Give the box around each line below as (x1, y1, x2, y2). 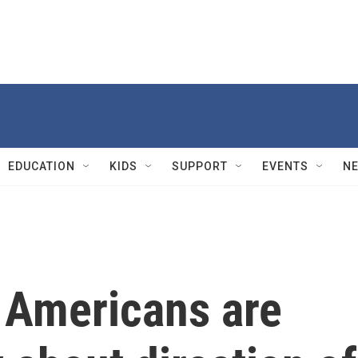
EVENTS (262, 160, 308, 173)
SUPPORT (172, 160, 228, 173)
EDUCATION (8, 160, 75, 173)
